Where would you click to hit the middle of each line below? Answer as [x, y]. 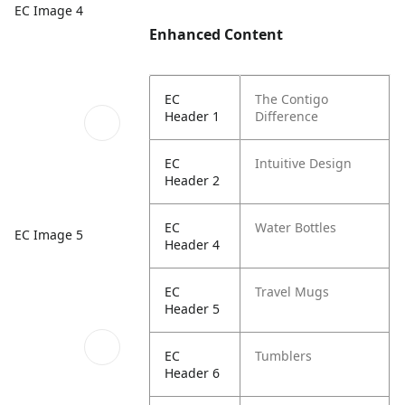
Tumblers [284, 356]
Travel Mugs [292, 292]
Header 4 [193, 245]
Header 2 [193, 180]
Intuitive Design [304, 163]
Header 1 [193, 116]
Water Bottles [296, 227]
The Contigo [292, 99]
